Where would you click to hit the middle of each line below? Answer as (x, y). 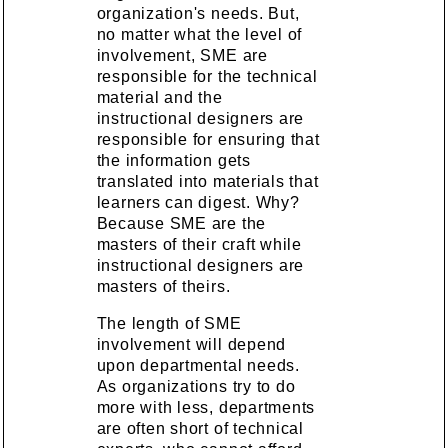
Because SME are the (181, 223)
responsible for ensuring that (208, 139)
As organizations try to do (196, 386)
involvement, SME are (182, 55)
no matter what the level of (199, 34)
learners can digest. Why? (198, 202)
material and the (159, 97)
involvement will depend (191, 344)
